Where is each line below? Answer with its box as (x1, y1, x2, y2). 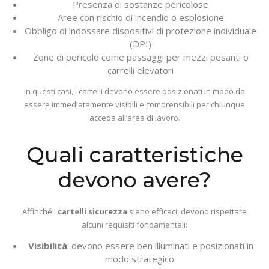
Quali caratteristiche (26, 142, 243, 168)
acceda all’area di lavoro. (89, 112, 180, 123)
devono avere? (58, 167, 211, 193)
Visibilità (28, 240, 67, 252)
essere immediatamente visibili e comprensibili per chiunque (24, 99, 245, 110)
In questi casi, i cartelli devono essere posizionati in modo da (24, 86, 245, 97)
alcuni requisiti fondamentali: (82, 219, 187, 230)
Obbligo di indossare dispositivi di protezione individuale (25, 25, 256, 37)
